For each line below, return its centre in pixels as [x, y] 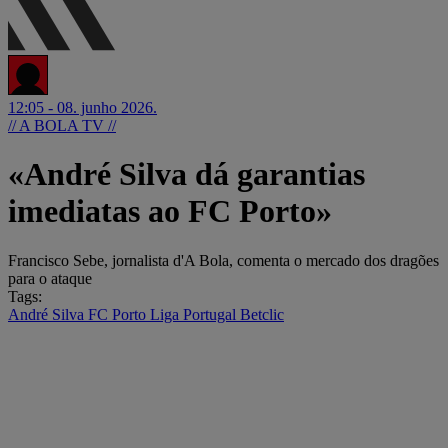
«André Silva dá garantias [186, 174]
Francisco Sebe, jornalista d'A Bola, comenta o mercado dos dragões [223, 260]
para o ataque [50, 278]
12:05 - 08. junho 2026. [82, 107]
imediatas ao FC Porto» [170, 211]
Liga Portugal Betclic [217, 314]
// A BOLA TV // [62, 125]
